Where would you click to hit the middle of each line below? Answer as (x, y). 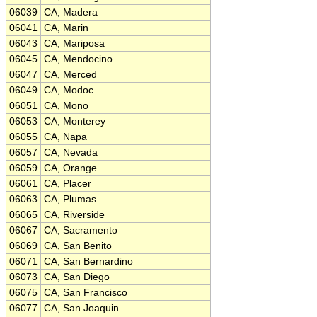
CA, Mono (66, 106)
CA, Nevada (71, 152)
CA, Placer (68, 184)
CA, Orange (70, 168)
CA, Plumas (70, 199)
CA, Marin (66, 28)
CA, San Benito (78, 246)
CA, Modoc (69, 90)
